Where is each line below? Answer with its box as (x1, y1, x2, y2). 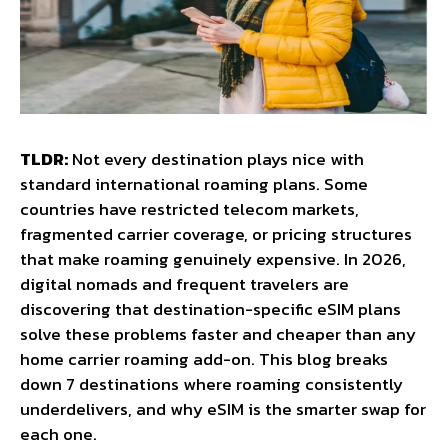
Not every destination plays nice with (68, 145, 364, 172)
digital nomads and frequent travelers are (20, 270, 349, 297)
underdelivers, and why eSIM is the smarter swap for (20, 395, 426, 422)
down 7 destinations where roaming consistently (20, 370, 403, 397)
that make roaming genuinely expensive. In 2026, (20, 245, 406, 272)
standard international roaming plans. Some (20, 170, 368, 197)
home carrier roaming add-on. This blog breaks (20, 345, 388, 372)
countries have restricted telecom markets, (20, 195, 359, 222)
